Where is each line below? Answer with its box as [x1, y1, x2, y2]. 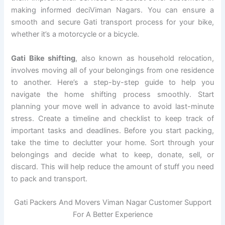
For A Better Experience [72, 209, 153, 219]
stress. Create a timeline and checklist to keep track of [11, 114, 214, 123]
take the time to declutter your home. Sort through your [11, 138, 214, 147]
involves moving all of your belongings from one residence [11, 65, 214, 75]
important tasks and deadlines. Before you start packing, [11, 126, 214, 135]
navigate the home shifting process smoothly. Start [11, 89, 214, 99]
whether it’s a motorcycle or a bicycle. [11, 30, 140, 39]
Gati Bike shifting [11, 53, 76, 63]
